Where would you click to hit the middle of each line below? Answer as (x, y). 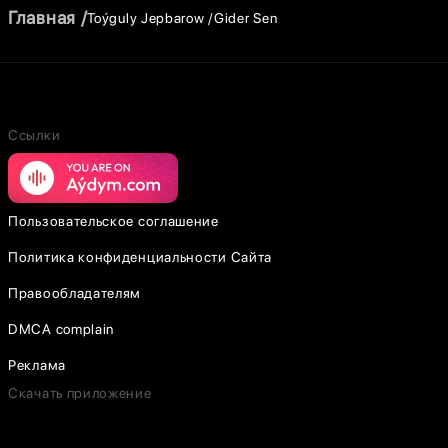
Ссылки (34, 135)
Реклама (37, 365)
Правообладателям (75, 293)
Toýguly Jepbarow (146, 17)
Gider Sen (245, 17)
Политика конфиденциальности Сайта (140, 257)
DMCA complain (61, 329)
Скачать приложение (80, 393)
